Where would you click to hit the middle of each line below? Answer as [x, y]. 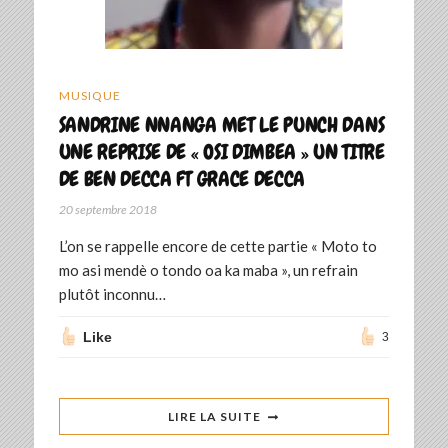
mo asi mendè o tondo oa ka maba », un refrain [208, 270]
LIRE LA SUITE [215, 417]
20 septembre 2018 [107, 210]
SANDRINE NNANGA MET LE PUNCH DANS [221, 125]
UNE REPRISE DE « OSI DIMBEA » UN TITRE [221, 152]
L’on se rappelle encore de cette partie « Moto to [217, 246]
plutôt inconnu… [112, 294]
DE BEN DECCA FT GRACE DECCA [182, 179]
